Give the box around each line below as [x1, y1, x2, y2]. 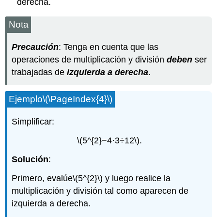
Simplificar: [12, 117, 55, 127]
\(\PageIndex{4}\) [43, 94, 113, 105]
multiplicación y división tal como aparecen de [12, 186, 189, 196]
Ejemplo [9, 94, 43, 105]
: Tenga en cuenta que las [59, 42, 159, 52]
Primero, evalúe [12, 173, 73, 183]
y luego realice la [103, 173, 171, 183]
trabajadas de [12, 67, 67, 77]
